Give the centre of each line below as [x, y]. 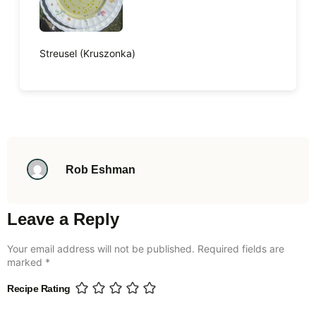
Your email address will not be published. [101, 249]
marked [26, 262]
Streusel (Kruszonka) [87, 53]
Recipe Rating [39, 289]
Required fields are [241, 249]
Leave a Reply [63, 219]
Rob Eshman [101, 169]
